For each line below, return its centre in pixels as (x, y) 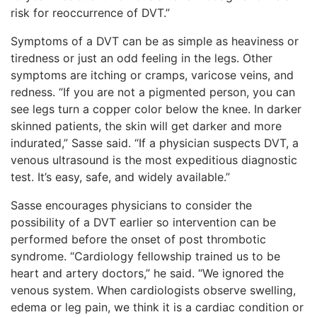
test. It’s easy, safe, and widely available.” (120, 177)
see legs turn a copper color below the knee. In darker (156, 109)
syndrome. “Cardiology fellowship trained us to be (145, 256)
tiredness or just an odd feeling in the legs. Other (142, 58)
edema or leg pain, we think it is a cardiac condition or (157, 307)
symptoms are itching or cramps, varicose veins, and (152, 75)
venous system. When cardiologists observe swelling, (153, 290)
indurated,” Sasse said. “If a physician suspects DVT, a (155, 143)
